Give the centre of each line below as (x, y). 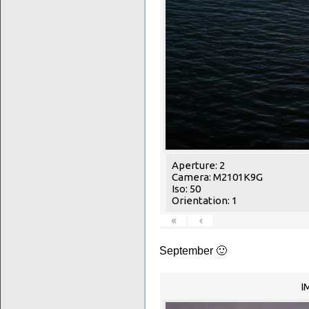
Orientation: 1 (205, 201)
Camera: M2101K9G (217, 177)
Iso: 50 (186, 189)
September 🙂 (193, 251)
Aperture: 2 (198, 166)
